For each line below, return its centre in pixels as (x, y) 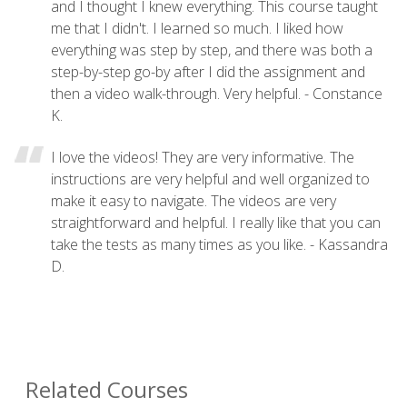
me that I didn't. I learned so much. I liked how (197, 28)
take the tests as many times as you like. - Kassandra (219, 244)
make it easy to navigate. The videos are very (194, 200)
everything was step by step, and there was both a (212, 50)
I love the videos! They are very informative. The (203, 157)
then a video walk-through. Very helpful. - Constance (217, 93)
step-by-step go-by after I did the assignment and (208, 71)
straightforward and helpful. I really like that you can (216, 222)
